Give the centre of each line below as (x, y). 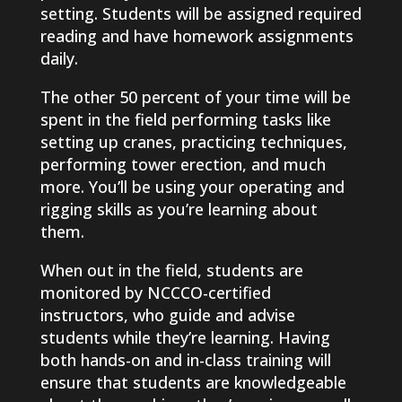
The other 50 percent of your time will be (195, 97)
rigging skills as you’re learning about (179, 210)
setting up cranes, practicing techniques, (193, 142)
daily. (59, 59)
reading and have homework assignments (197, 36)
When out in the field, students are (171, 271)
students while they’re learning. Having (185, 338)
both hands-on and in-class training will (185, 360)
